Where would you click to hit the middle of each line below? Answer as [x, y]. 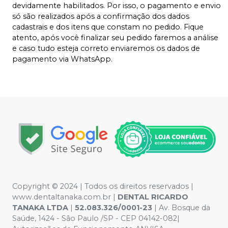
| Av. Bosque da [181, 208]
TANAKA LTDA [40, 208]
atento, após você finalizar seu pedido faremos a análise [115, 37]
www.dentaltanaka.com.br [62, 197]
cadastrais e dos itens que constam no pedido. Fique [108, 27]
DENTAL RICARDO [153, 197]
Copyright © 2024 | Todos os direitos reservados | [103, 187]
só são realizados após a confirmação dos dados [101, 16]
